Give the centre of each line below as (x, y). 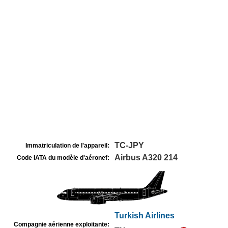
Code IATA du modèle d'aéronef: (63, 158)
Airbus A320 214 (146, 158)
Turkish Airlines (145, 216)
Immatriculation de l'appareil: (67, 146)
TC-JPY (129, 145)
